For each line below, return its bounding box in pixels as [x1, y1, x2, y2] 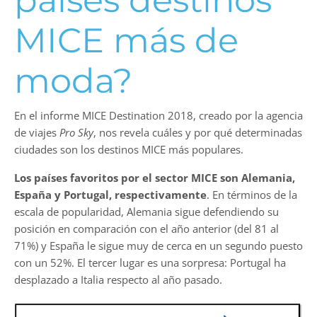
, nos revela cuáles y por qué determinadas [93, 125, 302, 140]
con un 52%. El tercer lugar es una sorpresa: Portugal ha [14, 255, 286, 270]
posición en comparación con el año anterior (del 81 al [14, 221, 279, 236]
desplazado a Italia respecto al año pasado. [14, 272, 222, 287]
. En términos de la [207, 188, 297, 202]
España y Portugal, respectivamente [14, 188, 207, 202]
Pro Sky [59, 125, 93, 140]
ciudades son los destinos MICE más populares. [14, 142, 243, 157]
